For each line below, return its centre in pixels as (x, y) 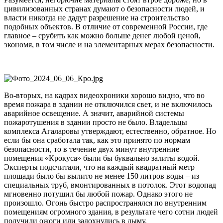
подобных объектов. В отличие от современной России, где (106, 26)
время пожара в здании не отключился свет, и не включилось (108, 104)
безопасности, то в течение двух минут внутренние (92, 149)
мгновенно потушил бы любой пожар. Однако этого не (98, 194)
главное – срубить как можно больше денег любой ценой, (102, 35)
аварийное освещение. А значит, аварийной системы (94, 113)
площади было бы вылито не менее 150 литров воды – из (102, 176)
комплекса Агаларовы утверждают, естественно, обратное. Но (110, 131)
